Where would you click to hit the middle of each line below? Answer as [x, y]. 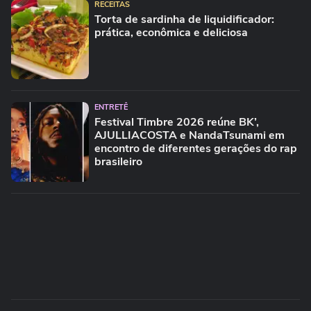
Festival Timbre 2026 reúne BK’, [177, 122]
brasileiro [118, 162]
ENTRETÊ [111, 107]
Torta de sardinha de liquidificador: [184, 19]
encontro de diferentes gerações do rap [196, 149]
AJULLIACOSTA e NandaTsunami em [190, 135]
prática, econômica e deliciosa [171, 33]
